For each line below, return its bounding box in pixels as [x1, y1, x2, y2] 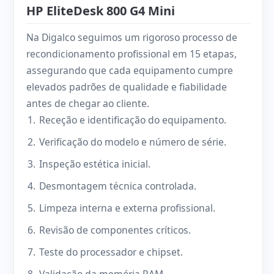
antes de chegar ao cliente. [26, 97, 149, 111]
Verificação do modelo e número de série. [39, 135, 227, 149]
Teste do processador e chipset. [39, 245, 183, 259]
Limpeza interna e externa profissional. [39, 201, 216, 215]
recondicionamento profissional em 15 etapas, [26, 47, 237, 61]
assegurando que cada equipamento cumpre [26, 64, 233, 78]
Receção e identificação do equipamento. [39, 113, 227, 127]
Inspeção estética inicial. [39, 157, 151, 171]
